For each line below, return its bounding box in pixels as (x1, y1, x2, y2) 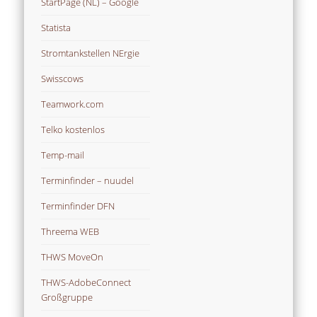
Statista (41, 21, 71, 35)
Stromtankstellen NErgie (41, 47, 140, 60)
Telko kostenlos (41, 123, 105, 137)
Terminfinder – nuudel (41, 174, 134, 188)
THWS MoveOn (41, 250, 104, 264)
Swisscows (41, 72, 84, 86)
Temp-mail (41, 149, 85, 162)
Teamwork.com (41, 98, 104, 111)
